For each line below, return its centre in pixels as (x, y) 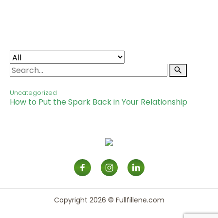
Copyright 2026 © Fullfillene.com (109, 200)
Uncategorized (33, 93)
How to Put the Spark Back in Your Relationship (99, 102)
